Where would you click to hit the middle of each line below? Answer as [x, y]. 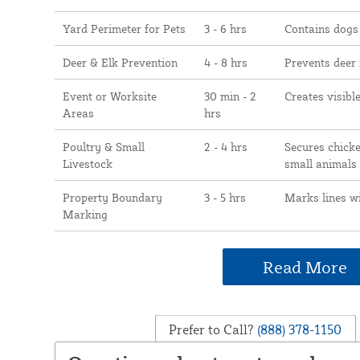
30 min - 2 [230, 96]
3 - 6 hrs [225, 29]
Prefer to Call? [212, 329]
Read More [305, 267]
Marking [85, 214]
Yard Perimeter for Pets [124, 29]
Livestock [87, 164]
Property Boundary [112, 197]
